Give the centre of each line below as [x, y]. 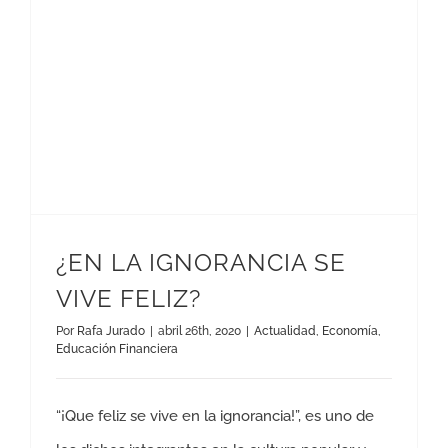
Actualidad [285, 331]
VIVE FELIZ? [128, 298]
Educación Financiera [117, 349]
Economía [350, 331]
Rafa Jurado [111, 331]
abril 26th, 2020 [199, 331]
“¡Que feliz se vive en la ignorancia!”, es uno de [215, 416]
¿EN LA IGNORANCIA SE [201, 262]
